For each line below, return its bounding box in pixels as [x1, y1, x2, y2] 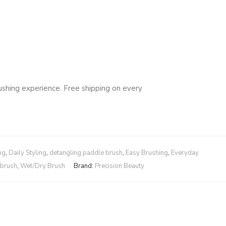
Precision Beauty [94, 161, 144, 171]
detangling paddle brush [49, 148, 123, 157]
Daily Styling [9, 148, 46, 157]
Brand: [73, 161, 95, 171]
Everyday [171, 148, 199, 157]
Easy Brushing [126, 148, 168, 157]
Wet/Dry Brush [20, 161, 65, 171]
